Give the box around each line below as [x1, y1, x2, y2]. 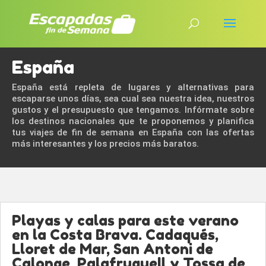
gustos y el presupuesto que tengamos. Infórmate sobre [12, 104, 254, 115]
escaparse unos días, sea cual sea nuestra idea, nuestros [12, 93, 254, 104]
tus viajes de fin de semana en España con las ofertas [12, 127, 254, 138]
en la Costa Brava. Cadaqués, [12, 226, 218, 243]
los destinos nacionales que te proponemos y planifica [12, 116, 254, 126]
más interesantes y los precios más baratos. [12, 138, 199, 149]
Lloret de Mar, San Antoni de [12, 240, 213, 258]
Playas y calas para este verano [12, 212, 239, 229]
